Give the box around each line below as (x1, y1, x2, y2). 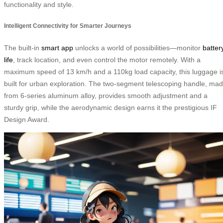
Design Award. (4, 115, 49, 123)
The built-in (4, 43, 41, 52)
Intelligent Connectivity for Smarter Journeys (4, 22, 131, 29)
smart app (41, 43, 73, 52)
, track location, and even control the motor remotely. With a (13, 55, 201, 64)
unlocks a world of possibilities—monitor (73, 43, 203, 52)
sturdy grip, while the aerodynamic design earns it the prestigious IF (4, 103, 217, 111)
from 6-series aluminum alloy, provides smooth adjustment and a (4, 91, 208, 100)
